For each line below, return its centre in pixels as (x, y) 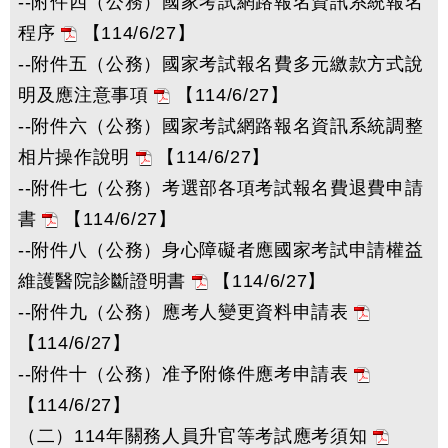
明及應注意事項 (86, 95)
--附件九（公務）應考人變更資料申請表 (186, 312)
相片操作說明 (77, 157)
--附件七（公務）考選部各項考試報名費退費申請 (221, 188)
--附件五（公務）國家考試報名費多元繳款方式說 (221, 64)
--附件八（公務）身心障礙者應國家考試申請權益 (221, 250)
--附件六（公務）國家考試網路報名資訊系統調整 (221, 126)
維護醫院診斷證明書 (105, 281)
